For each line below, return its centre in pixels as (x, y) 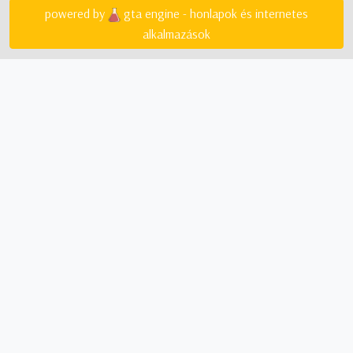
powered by (75, 14)
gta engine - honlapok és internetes (216, 14)
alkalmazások (176, 34)
